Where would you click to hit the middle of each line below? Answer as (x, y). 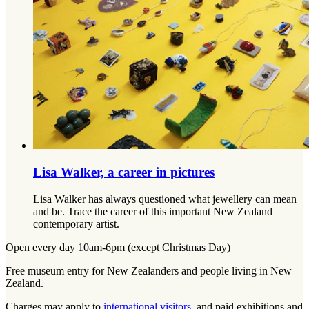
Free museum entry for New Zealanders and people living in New (149, 270)
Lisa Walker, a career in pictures (124, 172)
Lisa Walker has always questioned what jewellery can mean (165, 199)
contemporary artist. (76, 223)
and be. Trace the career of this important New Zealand (153, 211)
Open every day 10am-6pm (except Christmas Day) (118, 247)
